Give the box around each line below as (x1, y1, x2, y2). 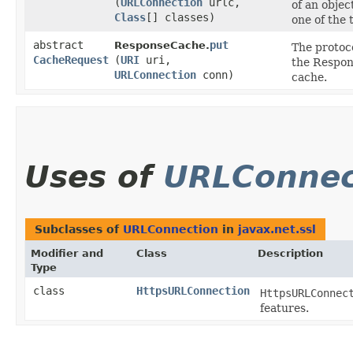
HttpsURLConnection (136, 284, 250, 298)
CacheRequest (33, 54, 109, 67)
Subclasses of (35, 223, 123, 236)
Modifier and (31, 247, 103, 260)
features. (260, 302, 309, 315)
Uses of (24, 159, 163, 195)
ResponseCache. (114, 39, 210, 52)
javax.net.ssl (238, 223, 316, 236)
